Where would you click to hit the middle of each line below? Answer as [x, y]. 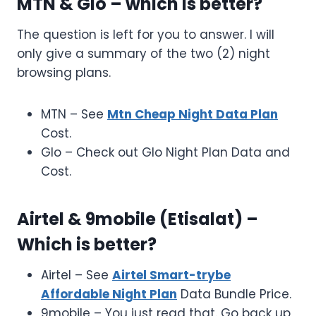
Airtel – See [77, 275]
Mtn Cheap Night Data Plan [193, 115]
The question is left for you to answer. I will [146, 35]
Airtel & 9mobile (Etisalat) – [138, 219]
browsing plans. [64, 73]
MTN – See [74, 115]
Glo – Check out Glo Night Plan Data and [165, 153]
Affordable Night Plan [109, 294]
